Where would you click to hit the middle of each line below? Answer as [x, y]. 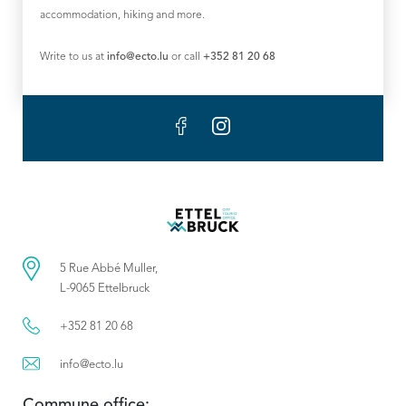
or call [186, 57]
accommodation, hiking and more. [122, 15]
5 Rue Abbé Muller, [109, 268]
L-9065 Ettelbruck [105, 288]
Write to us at [73, 57]
